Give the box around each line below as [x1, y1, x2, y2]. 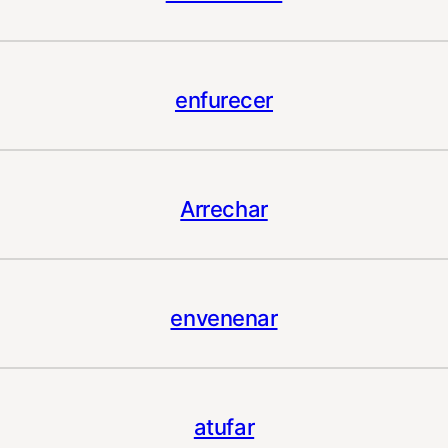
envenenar [170, 305, 278, 332]
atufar [193, 414, 255, 441]
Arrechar [180, 196, 268, 223]
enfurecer [174, 87, 274, 114]
